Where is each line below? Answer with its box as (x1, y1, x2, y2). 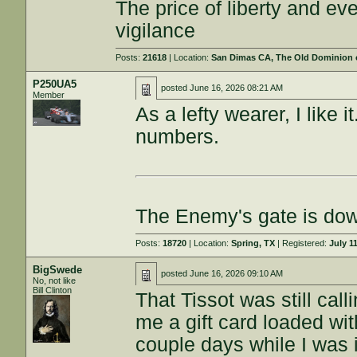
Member (33, 90, 65, 100)
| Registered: (275, 238, 330, 248)
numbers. (135, 126, 220, 147)
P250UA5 (33, 78, 77, 90)
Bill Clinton (33, 285, 73, 295)
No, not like (33, 276, 76, 285)
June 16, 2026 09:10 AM (190, 269, 284, 278)
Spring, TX (231, 238, 276, 248)
